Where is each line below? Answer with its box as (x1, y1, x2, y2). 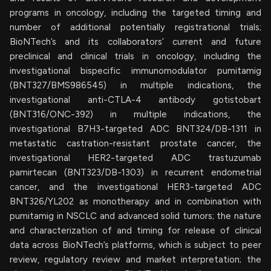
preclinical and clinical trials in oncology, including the (10, 50, 261, 62)
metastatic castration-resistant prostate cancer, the (10, 137, 261, 149)
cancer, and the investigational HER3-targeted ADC (10, 181, 261, 192)
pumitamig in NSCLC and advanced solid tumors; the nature (10, 210, 261, 221)
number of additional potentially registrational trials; (10, 21, 261, 33)
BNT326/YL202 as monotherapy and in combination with (10, 195, 261, 207)
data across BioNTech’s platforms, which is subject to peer (10, 239, 261, 250)
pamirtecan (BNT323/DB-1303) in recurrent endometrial (10, 166, 261, 178)
